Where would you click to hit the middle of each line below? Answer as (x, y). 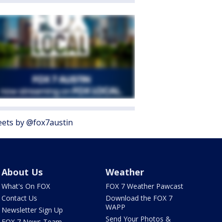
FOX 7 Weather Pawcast (145, 186)
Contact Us (19, 198)
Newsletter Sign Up (32, 210)
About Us (22, 172)
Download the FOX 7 (139, 198)
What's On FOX (26, 186)
